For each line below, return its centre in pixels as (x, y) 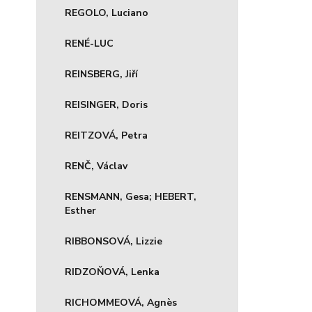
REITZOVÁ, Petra (106, 135)
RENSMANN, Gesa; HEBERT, (131, 197)
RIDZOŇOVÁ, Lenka (112, 272)
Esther (80, 211)
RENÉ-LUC (89, 44)
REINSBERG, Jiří (101, 74)
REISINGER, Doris (106, 105)
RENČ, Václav (96, 166)
